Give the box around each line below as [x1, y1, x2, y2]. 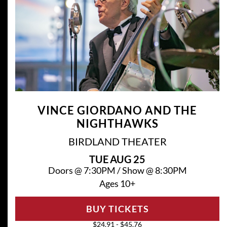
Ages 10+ [99, 177, 135, 189]
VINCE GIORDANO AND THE [37, 103, 197, 117]
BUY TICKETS [86, 203, 149, 214]
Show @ [122, 164, 155, 176]
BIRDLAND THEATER [68, 135, 167, 147]
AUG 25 [110, 153, 145, 165]
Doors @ [48, 164, 84, 176]
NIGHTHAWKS [76, 116, 159, 130]
